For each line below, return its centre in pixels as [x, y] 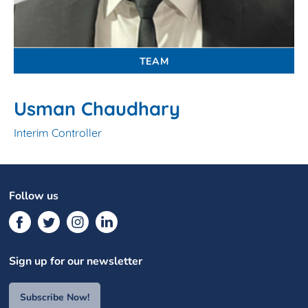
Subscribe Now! [55, 297]
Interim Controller [58, 132]
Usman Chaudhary [97, 108]
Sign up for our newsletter [76, 261]
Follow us [34, 196]
